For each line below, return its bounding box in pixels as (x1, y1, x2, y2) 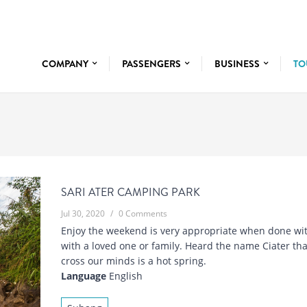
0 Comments (119, 208, 167, 220)
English (106, 269, 143, 283)
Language (61, 269, 106, 283)
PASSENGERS (122, 57, 183, 71)
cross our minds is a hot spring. (61, 254, 206, 268)
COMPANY (42, 57, 90, 71)
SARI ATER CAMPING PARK (61, 184, 200, 201)
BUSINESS (214, 57, 262, 71)
